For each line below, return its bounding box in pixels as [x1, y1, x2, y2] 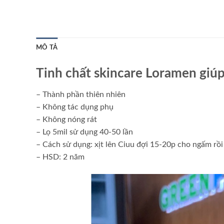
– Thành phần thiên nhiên [36, 90, 125, 99]
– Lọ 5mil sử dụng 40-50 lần [36, 128, 133, 136]
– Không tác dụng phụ [36, 103, 113, 111]
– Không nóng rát [36, 115, 97, 124]
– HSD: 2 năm [36, 153, 84, 161]
